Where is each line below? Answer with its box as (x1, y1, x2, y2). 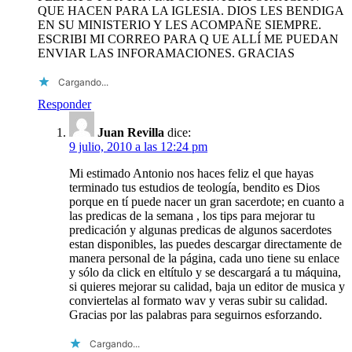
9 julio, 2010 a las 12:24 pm (69, 139, 207, 153)
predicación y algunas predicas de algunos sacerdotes (69, 222, 332, 236)
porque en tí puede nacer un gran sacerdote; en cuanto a (69, 194, 344, 208)
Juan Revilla (97, 125, 164, 139)
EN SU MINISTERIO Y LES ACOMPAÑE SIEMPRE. (38, 17, 321, 31)
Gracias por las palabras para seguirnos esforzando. (69, 307, 322, 321)
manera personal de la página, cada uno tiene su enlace (69, 251, 339, 265)
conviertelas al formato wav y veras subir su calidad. (69, 293, 328, 307)
